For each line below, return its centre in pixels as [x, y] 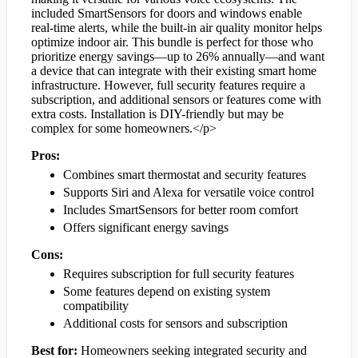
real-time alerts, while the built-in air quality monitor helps [177, 28]
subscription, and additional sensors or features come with [176, 100]
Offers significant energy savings [146, 228]
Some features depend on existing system [167, 292]
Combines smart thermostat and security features [185, 175]
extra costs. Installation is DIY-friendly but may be [157, 114]
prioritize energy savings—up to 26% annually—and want [178, 57]
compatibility [96, 306]
